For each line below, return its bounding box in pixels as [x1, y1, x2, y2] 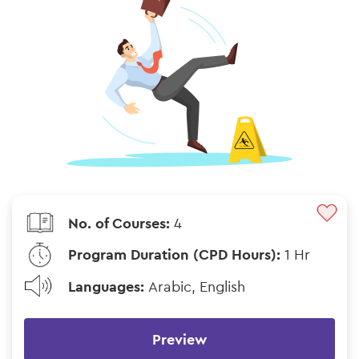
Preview [152, 330, 207, 349]
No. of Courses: [68, 214, 174, 233]
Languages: [68, 276, 148, 296]
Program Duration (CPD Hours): [68, 245, 284, 264]
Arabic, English [148, 276, 245, 296]
